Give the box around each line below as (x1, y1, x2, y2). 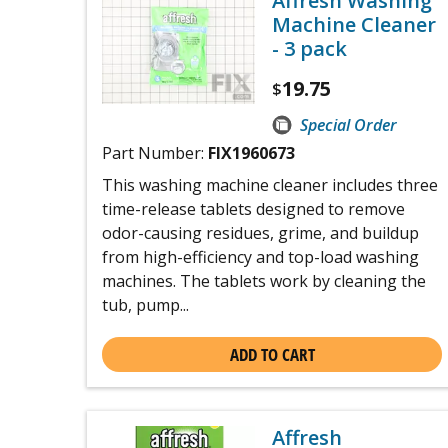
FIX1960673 (208, 142, 295, 164)
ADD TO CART (229, 343, 315, 366)
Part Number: (102, 142, 208, 164)
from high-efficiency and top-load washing (102, 246, 419, 268)
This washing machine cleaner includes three (102, 174, 438, 196)
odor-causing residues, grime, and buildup (102, 222, 419, 244)
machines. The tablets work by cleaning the (102, 270, 426, 292)
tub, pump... (102, 294, 189, 316)
